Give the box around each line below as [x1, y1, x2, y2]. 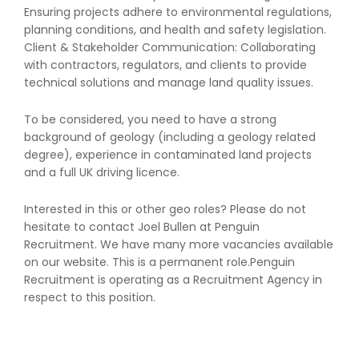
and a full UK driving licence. [24, 164, 179, 181]
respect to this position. [24, 288, 155, 305]
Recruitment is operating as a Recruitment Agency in [24, 271, 322, 288]
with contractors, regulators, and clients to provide [24, 57, 307, 74]
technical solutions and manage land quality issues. [24, 75, 313, 91]
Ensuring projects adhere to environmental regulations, [24, 4, 332, 21]
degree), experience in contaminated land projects [24, 147, 312, 163]
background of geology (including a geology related [24, 129, 316, 146]
